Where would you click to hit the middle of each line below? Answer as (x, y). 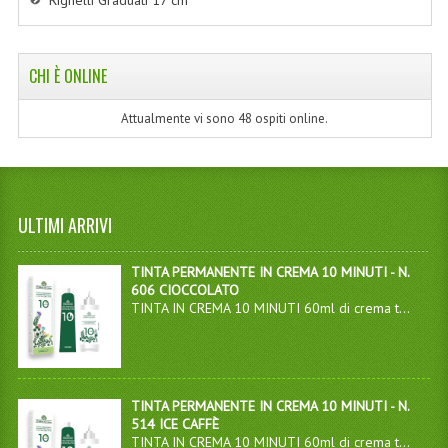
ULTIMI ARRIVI (64, 225)
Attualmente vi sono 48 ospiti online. (225, 118)
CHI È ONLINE (67, 75)
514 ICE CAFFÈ (174, 424)
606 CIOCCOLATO (184, 290)
